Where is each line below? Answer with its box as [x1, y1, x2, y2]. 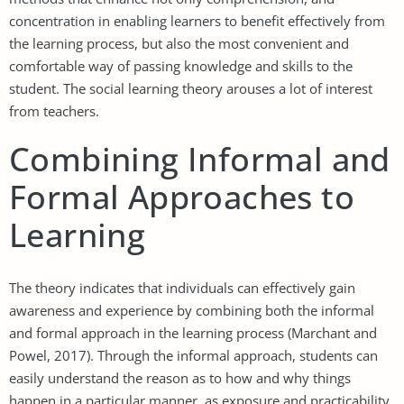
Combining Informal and [9, 136, 390, 181]
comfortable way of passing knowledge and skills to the [9, 56, 353, 75]
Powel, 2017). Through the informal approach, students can [9, 345, 378, 364]
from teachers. [9, 101, 99, 120]
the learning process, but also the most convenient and [9, 33, 349, 52]
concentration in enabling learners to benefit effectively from [9, 11, 385, 30]
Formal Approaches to [9, 174, 354, 219]
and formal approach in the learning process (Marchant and [9, 323, 377, 342]
